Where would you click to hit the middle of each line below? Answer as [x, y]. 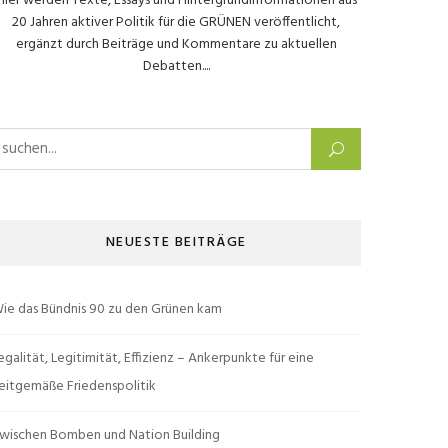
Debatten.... [176, 67]
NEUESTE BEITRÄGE [176, 243]
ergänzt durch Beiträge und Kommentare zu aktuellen [176, 45]
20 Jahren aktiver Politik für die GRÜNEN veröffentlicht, [176, 23]
